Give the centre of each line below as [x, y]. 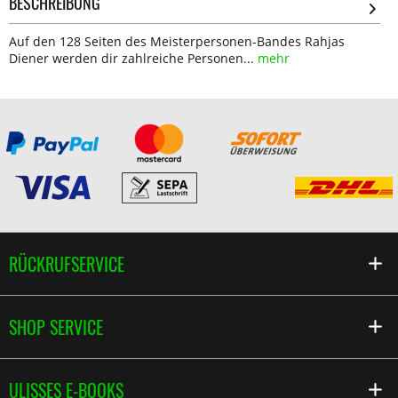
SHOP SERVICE [56, 327]
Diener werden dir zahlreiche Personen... [131, 58]
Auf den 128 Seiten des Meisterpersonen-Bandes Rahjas [177, 41]
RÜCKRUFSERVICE [67, 264]
